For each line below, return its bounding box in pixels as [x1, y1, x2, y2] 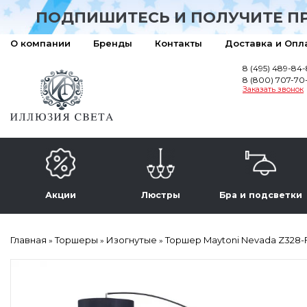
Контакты [155, 38, 202, 49]
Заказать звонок [243, 84, 304, 94]
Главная [10, 234, 49, 245]
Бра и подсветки [219, 190, 302, 200]
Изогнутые [106, 234, 159, 245]
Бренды [93, 38, 132, 49]
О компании [10, 38, 71, 49]
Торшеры [55, 234, 100, 245]
